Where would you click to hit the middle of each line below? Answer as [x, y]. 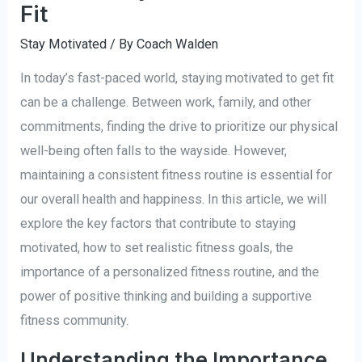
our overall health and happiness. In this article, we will [174, 200]
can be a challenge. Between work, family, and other [166, 103]
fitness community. [75, 321]
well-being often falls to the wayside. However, [154, 151]
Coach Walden [178, 44]
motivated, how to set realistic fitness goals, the [157, 248]
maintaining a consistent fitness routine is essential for [177, 175]
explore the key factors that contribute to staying [158, 224]
